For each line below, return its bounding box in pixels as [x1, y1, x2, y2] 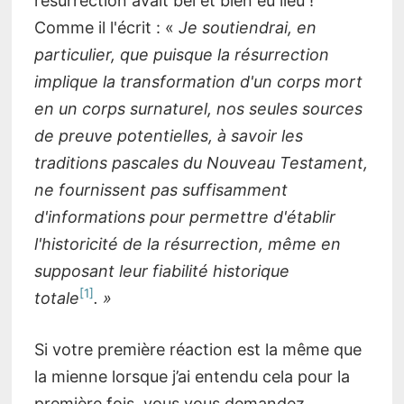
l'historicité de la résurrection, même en [33, 234, 341, 253]
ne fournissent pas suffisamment [33, 179, 288, 199]
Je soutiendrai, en [178, 17, 317, 37]
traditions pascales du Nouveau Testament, [33, 152, 368, 172]
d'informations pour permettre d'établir [33, 207, 335, 226]
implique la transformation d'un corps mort [33, 71, 363, 91]
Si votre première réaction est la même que [33, 339, 362, 359]
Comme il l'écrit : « [33, 17, 179, 37]
